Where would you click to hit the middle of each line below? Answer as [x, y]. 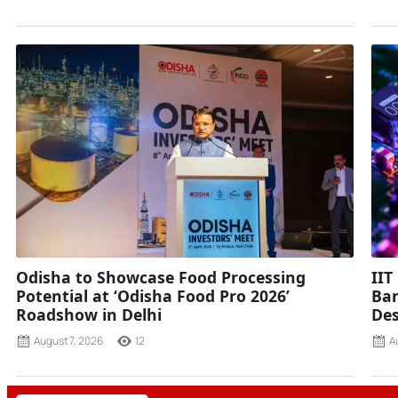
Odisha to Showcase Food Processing [161, 277]
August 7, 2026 [68, 341]
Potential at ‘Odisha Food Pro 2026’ [153, 296]
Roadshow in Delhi [89, 314]
